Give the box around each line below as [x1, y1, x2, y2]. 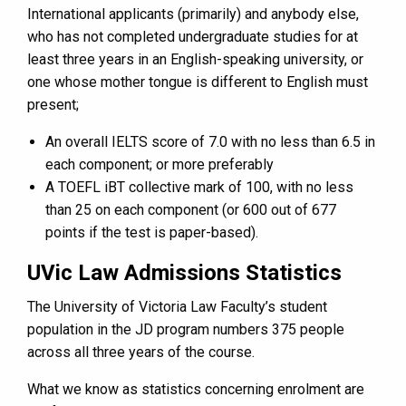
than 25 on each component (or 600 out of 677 [45, 201, 336, 219]
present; [27, 96, 79, 114]
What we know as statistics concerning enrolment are [27, 381, 364, 399]
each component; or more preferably [45, 156, 274, 174]
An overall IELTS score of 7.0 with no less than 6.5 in [45, 133, 375, 151]
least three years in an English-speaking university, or [27, 51, 363, 69]
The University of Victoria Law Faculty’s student [27, 298, 327, 316]
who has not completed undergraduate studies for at [27, 28, 358, 46]
